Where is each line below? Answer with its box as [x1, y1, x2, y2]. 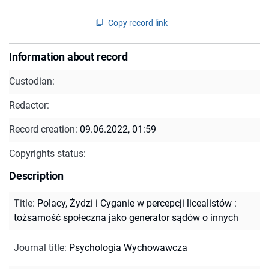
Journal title [14, 241, 64, 253]
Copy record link [108, 17, 168, 28]
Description [9, 169, 64, 182]
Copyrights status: [9, 147, 86, 159]
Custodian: [9, 75, 55, 87]
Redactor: [9, 99, 49, 111]
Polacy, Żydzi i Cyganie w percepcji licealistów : [37, 197, 237, 209]
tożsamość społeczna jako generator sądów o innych [14, 211, 238, 223]
